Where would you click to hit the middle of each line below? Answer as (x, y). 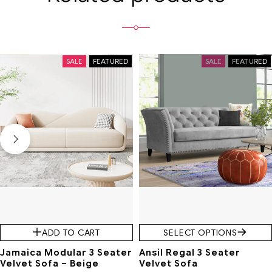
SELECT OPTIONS (200, 232)
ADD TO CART (71, 232)
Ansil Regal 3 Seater (190, 252)
